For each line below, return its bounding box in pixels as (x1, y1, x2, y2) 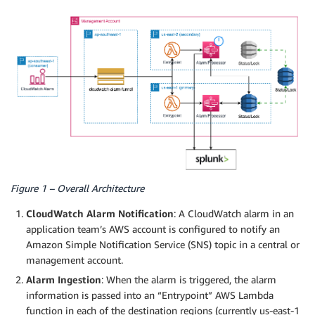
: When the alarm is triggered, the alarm (101, 274, 276, 286)
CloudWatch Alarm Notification (26, 207, 174, 220)
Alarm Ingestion (26, 274, 101, 286)
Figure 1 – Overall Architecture (11, 182, 144, 195)
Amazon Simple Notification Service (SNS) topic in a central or (26, 238, 300, 251)
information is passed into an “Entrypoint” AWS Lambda (26, 289, 274, 302)
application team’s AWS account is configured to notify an (26, 223, 280, 236)
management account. (26, 254, 123, 266)
